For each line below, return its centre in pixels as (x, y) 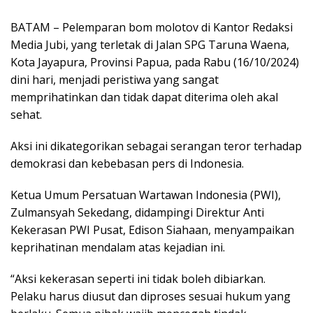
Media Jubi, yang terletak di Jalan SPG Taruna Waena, (150, 44)
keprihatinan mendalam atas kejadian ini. (118, 247)
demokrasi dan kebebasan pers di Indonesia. (127, 163)
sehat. (26, 114)
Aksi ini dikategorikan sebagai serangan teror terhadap (156, 146)
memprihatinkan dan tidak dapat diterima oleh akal (144, 97)
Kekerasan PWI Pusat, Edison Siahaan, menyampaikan (152, 230)
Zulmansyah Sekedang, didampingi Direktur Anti (137, 212)
